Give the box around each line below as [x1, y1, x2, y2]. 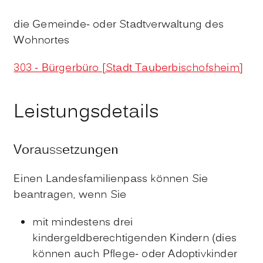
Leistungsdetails [14, 99, 159, 127]
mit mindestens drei [32, 215, 133, 231]
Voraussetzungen [14, 141, 119, 161]
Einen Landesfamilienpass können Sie [14, 171, 208, 188]
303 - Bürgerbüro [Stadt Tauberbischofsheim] [14, 60, 243, 76]
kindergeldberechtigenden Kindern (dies [32, 231, 237, 247]
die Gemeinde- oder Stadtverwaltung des [14, 16, 224, 33]
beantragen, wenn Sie [14, 187, 127, 204]
